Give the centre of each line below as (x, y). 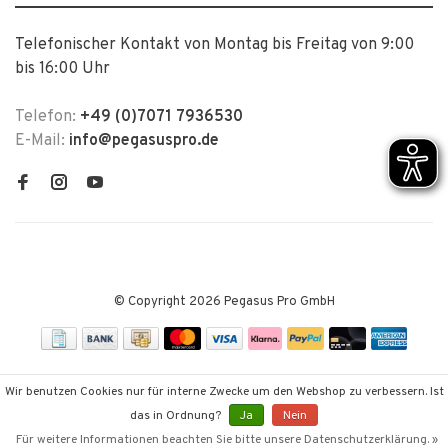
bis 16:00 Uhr (62, 69)
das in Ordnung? (177, 416)
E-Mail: (42, 141)
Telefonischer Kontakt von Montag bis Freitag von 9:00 (214, 45)
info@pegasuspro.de (144, 141)
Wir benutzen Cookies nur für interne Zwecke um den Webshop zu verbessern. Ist (224, 392)
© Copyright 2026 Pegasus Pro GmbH (224, 302)
